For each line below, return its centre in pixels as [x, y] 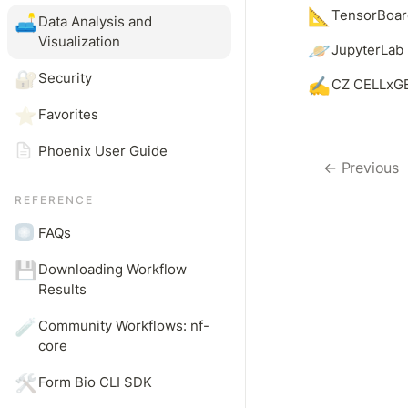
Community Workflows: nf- [123, 326]
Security [65, 78]
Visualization [79, 41]
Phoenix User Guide [102, 151]
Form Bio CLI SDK [95, 382]
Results [62, 289]
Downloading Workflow [112, 269]
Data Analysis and [95, 21]
